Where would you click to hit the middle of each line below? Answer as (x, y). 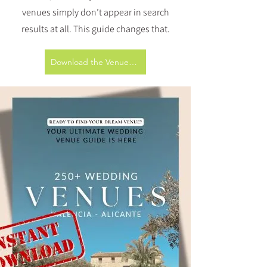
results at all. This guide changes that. (95, 29)
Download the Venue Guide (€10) (133, 62)
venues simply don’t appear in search (95, 12)
